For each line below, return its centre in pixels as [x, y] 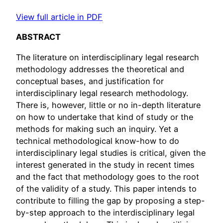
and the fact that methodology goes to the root [108, 176]
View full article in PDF [59, 17]
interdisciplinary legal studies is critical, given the [111, 153]
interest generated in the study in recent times [105, 165]
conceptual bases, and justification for [90, 81]
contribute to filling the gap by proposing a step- [111, 200]
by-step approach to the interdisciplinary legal [105, 212]
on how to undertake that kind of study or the [105, 117]
